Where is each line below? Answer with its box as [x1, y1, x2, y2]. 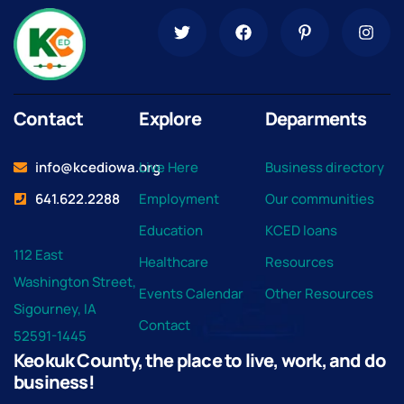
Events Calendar [139, 283, 244, 303]
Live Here [139, 157, 199, 177]
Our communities [264, 188, 374, 208]
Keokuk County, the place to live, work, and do [14, 347, 387, 372]
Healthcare [139, 252, 209, 271]
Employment [139, 188, 220, 208]
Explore [139, 106, 201, 131]
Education [139, 220, 204, 240]
